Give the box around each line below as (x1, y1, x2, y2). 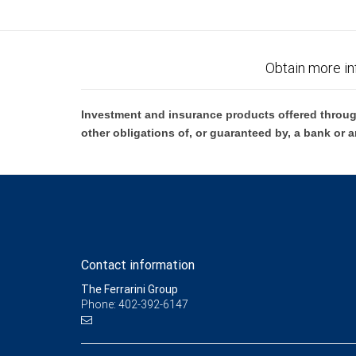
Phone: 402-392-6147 (81, 297, 188, 311)
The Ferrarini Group (81, 282, 178, 296)
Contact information (81, 257, 195, 273)
